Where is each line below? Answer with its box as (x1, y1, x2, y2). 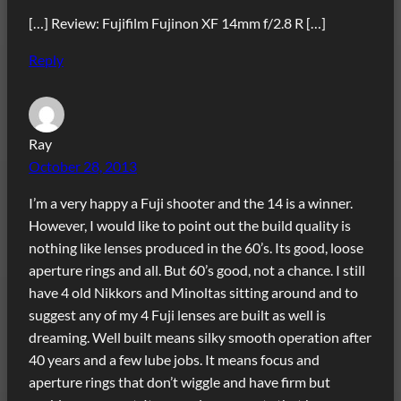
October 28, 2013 (29, 157, 137, 175)
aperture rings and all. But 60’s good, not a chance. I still (29, 260, 365, 278)
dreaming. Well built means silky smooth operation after (29, 328, 371, 346)
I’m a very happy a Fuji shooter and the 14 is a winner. (29, 193, 353, 211)
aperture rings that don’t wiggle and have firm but (29, 372, 330, 390)
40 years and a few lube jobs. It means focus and (29, 350, 320, 368)
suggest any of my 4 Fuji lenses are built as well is (29, 305, 326, 323)
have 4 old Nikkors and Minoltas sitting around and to (29, 283, 358, 301)
